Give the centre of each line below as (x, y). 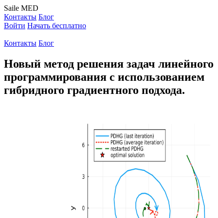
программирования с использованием (104, 77)
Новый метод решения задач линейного (109, 64)
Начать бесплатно (57, 26)
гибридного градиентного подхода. (94, 90)
